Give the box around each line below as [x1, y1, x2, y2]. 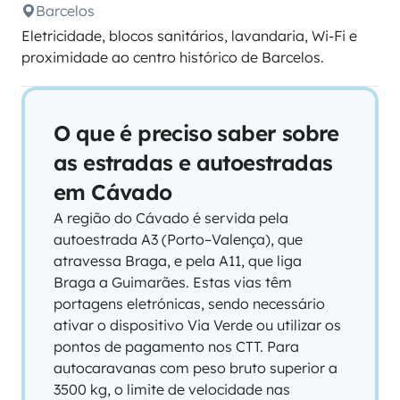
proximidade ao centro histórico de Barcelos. [21, 48, 324, 66]
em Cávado [54, 179, 172, 205]
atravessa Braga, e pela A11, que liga [54, 252, 302, 270]
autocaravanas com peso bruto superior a [54, 359, 337, 377]
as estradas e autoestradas [54, 149, 333, 176]
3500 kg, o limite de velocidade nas [54, 380, 290, 398]
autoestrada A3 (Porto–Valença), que [54, 230, 303, 248]
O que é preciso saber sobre [54, 120, 339, 146]
